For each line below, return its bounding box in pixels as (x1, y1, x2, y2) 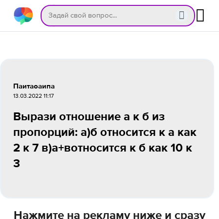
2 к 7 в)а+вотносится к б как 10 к (13, 142, 192, 154)
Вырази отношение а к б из (13, 111, 165, 123)
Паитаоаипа (13, 83, 55, 90)
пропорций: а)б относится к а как (13, 127, 197, 138)
